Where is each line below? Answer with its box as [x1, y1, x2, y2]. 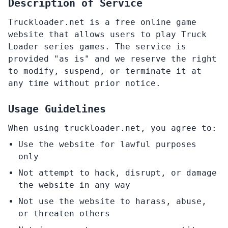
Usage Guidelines [8, 103, 106, 115]
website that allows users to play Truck [8, 30, 207, 39]
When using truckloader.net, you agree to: [8, 123, 217, 133]
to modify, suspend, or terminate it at [8, 66, 202, 76]
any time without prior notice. [8, 78, 161, 88]
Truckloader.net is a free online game [8, 17, 196, 27]
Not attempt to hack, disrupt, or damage [18, 168, 217, 178]
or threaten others [18, 209, 110, 218]
